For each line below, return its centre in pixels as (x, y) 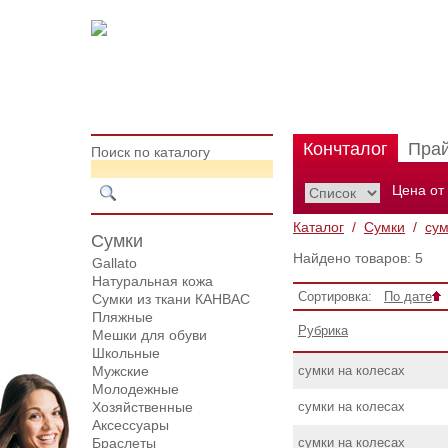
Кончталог (345, 149)
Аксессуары (130, 425)
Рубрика (323, 330)
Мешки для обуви (149, 335)
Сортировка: (341, 296)
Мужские (120, 371)
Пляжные (122, 317)
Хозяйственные (142, 407)
